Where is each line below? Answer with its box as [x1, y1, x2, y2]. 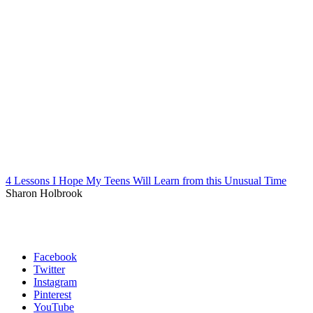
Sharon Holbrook [6, 187, 82, 200]
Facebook [34, 251, 77, 263]
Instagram [34, 276, 77, 289]
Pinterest [34, 289, 71, 301]
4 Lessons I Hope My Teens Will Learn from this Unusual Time [6, 175, 286, 187]
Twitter [34, 263, 65, 276]
